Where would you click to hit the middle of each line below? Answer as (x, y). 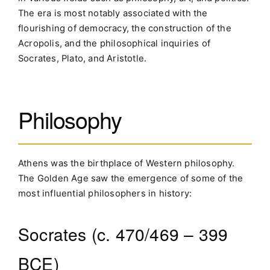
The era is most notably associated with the (113, 13)
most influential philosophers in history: (105, 194)
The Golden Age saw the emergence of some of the (131, 179)
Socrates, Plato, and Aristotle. (83, 58)
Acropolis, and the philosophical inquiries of (115, 43)
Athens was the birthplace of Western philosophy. (127, 164)
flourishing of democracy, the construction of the (125, 28)
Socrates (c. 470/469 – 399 (123, 234)
